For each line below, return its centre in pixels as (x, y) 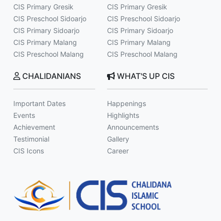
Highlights (123, 115)
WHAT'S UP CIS (145, 76)
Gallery (118, 139)
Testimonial (31, 139)
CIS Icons (29, 151)
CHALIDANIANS (51, 76)
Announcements (133, 127)
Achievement (34, 127)
